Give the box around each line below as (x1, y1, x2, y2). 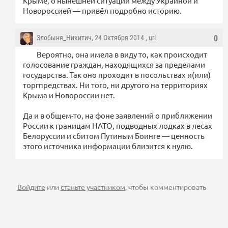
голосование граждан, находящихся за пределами (23, 60, 205, 70)
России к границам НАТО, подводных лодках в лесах (23, 121, 212, 131)
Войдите (17, 182, 45, 192)
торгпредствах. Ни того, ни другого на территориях (23, 80, 208, 90)
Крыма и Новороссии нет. (23, 90, 115, 100)
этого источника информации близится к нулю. (23, 141, 193, 151)
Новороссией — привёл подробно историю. (23, 6, 182, 16)
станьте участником (60, 182, 125, 192)
